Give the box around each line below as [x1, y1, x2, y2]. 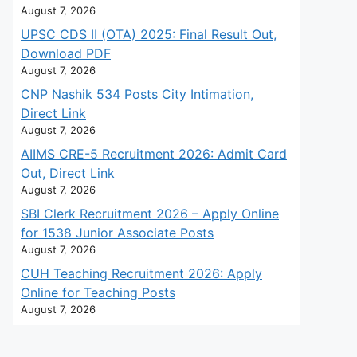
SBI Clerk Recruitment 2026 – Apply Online [21, 206, 279, 222]
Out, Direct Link [21, 165, 115, 181]
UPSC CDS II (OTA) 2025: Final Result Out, [21, 26, 277, 42]
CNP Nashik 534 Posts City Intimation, [21, 86, 253, 102]
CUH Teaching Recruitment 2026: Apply [21, 265, 262, 281]
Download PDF [21, 45, 111, 61]
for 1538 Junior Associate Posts [21, 225, 214, 241]
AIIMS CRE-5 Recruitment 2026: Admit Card [21, 146, 287, 162]
